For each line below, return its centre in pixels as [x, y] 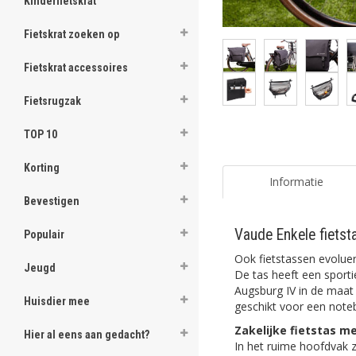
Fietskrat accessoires [76, 68]
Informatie [296, 181]
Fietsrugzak [52, 101]
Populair [44, 234]
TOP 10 [41, 134]
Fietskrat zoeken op [72, 34]
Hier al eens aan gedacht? [87, 335]
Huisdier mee [57, 301]
